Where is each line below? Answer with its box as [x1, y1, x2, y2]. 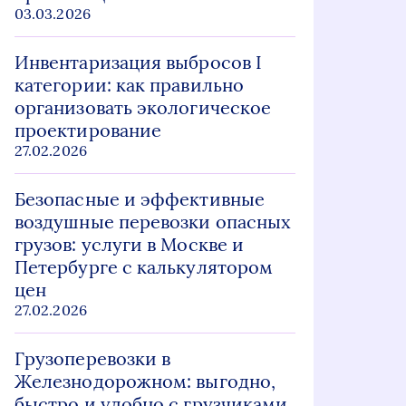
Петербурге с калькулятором [14, 256, 274, 278]
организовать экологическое [14, 96, 272, 119]
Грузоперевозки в [14, 347, 171, 370]
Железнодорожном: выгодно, [14, 370, 275, 392]
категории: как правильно [14, 73, 244, 96]
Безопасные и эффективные [14, 188, 265, 210]
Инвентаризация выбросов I [14, 51, 262, 73]
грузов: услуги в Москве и [14, 233, 245, 256]
